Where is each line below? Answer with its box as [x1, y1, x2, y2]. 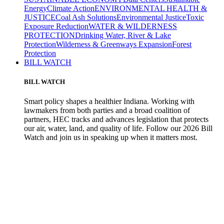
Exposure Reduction [24, 21, 88, 30]
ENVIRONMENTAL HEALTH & [94, 3, 207, 12]
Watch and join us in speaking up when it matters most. [24, 133, 197, 142]
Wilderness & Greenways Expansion [56, 39, 172, 48]
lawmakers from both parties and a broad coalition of [24, 106, 190, 115]
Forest [172, 39, 191, 48]
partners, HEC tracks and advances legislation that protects [24, 115, 208, 124]
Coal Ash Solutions [55, 12, 116, 21]
